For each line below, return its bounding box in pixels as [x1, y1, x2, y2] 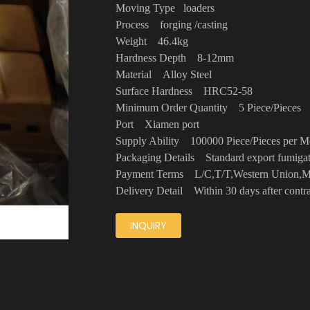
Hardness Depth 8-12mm [115, 52, 245, 64]
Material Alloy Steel [115, 69, 220, 80]
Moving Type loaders [115, 2, 234, 14]
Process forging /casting [115, 19, 239, 30]
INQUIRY [129, 219, 167, 232]
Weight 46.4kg [115, 35, 188, 47]
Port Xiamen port [115, 118, 210, 130]
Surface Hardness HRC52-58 [115, 85, 275, 97]
